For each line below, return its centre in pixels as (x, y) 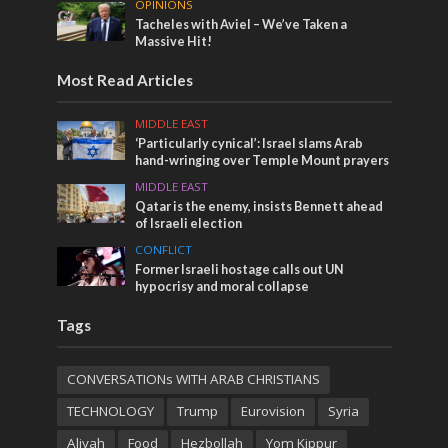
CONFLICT (164, 249)
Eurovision (272, 410)
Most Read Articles (124, 79)
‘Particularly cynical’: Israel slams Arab (249, 143)
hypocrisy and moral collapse (222, 286)
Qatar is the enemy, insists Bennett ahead (259, 206)
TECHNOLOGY (110, 410)
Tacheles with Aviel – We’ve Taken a (241, 24)
